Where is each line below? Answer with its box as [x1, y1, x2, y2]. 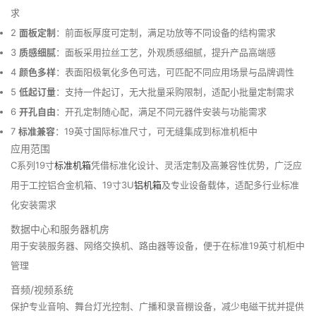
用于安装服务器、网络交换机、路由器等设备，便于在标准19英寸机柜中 [11, 239, 305, 251]
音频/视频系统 [11, 283, 73, 296]
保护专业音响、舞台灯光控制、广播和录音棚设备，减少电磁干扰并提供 [11, 300, 304, 312]
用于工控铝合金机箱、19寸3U [11, 178, 134, 190]
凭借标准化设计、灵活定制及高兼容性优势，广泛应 [91, 159, 302, 171]
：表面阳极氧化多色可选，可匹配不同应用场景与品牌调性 [56, 66, 294, 78]
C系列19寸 [11, 159, 54, 171]
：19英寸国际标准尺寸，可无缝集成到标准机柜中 [55, 125, 257, 137]
